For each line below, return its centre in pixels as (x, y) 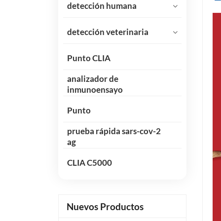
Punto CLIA (89, 58)
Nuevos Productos (105, 206)
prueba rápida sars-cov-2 (114, 131)
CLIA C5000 (89, 162)
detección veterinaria (108, 32)
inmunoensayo (95, 89)
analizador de (92, 78)
